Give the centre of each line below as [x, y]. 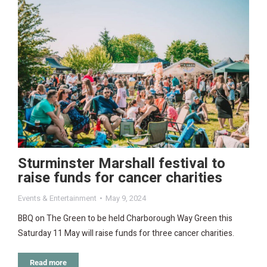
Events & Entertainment [57, 198]
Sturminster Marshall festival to [122, 163]
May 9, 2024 [126, 198]
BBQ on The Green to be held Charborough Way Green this [125, 218]
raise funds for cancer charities [120, 178]
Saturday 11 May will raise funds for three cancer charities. [126, 233]
